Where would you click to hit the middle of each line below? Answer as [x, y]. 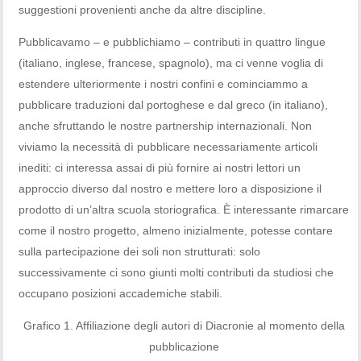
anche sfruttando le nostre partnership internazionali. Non [166, 125]
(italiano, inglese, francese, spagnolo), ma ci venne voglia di [171, 62]
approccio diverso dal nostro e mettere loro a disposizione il [170, 188]
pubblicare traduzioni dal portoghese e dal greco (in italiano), [174, 104]
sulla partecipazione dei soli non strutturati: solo [140, 251]
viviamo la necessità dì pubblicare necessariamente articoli [168, 146]
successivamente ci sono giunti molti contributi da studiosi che [176, 272]
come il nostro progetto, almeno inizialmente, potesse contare [176, 230]
